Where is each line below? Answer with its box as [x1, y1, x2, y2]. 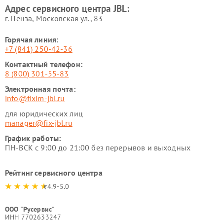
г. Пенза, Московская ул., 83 [5, 13, 103, 23]
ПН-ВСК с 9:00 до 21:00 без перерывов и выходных [5, 143, 191, 152]
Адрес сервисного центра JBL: [5, 2, 130, 14]
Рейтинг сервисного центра [5, 168, 103, 178]
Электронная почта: [5, 84, 75, 94]
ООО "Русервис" [5, 205, 55, 214]
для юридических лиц [5, 109, 83, 118]
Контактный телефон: [5, 59, 82, 69]
